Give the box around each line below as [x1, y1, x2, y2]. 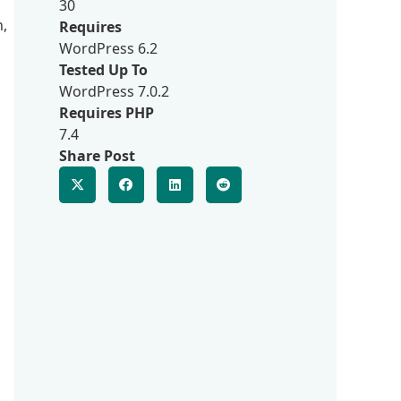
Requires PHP [59, 103, 154, 123]
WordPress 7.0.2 [59, 81, 169, 101]
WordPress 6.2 [59, 38, 158, 58]
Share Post [59, 146, 135, 166]
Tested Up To [59, 60, 148, 80]
